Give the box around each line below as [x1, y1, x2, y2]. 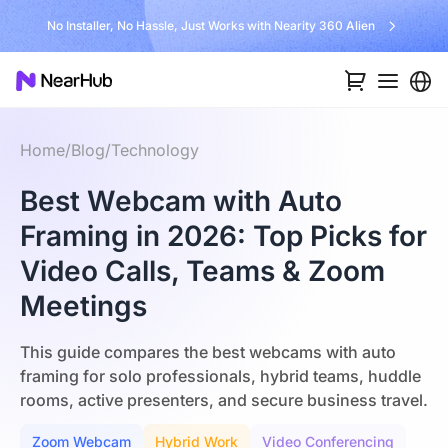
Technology [111, 140, 199, 160]
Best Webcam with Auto [20, 184, 342, 218]
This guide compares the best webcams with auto [20, 342, 396, 362]
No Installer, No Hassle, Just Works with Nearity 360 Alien [47, 18, 375, 33]
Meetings [20, 289, 147, 323]
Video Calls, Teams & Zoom [20, 254, 385, 288]
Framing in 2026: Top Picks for [20, 219, 427, 253]
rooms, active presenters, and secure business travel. [20, 390, 428, 410]
